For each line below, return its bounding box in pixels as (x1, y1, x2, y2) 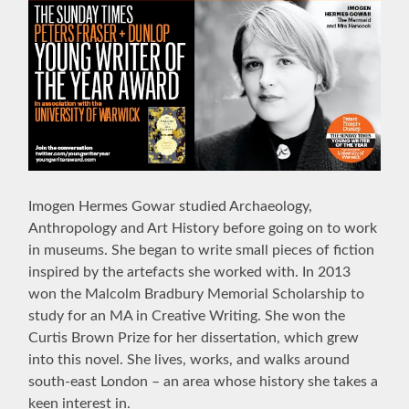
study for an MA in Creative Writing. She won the (28, 308, 346, 323)
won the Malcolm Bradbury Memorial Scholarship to (28, 286, 365, 301)
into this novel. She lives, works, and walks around (28, 351, 351, 367)
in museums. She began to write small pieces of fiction (28, 242, 375, 257)
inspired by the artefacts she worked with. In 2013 (28, 264, 351, 279)
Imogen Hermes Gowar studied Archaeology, (28, 198, 313, 214)
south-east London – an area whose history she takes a (28, 373, 379, 389)
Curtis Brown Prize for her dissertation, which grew (28, 330, 360, 345)
